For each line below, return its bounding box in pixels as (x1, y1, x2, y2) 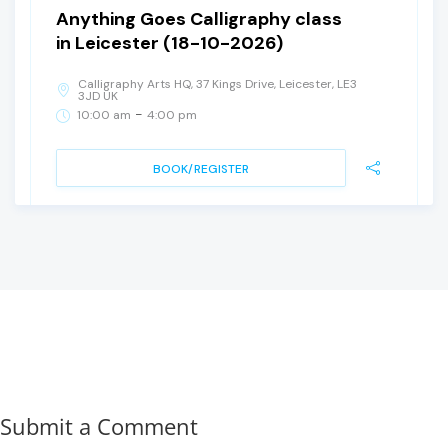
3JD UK (78, 88, 118, 105)
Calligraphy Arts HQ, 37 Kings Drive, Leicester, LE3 (78, 76, 357, 93)
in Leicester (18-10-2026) (56, 31, 283, 56)
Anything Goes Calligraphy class (56, 7, 342, 32)
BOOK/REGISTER (153, 161, 249, 178)
